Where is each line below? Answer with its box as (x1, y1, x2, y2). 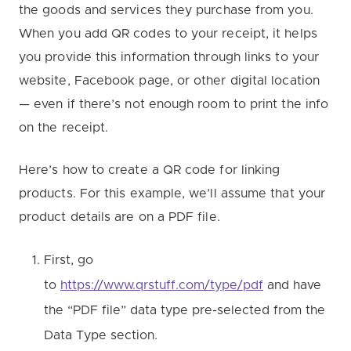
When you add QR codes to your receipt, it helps (19, 27, 317, 40)
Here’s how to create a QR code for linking (19, 163, 280, 176)
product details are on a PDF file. (19, 210, 224, 223)
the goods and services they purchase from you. (19, 3, 313, 16)
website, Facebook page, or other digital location (19, 74, 320, 87)
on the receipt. (19, 121, 109, 134)
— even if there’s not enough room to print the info (19, 97, 329, 110)
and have (263, 278, 321, 291)
